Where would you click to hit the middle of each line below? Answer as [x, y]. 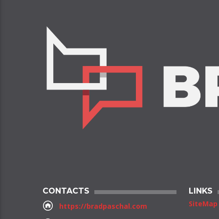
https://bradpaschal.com [103, 206]
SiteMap [203, 204]
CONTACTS [66, 191]
